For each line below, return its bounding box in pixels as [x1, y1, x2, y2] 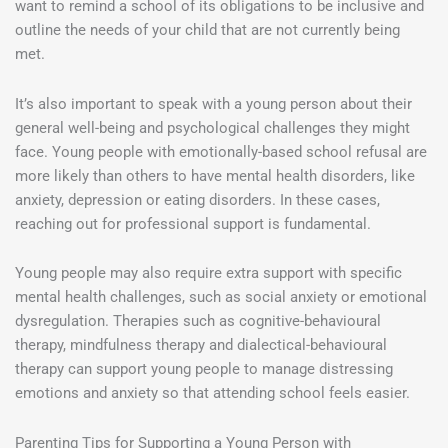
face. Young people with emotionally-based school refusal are [15, 142, 427, 161]
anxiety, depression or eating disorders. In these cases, [15, 190, 380, 209]
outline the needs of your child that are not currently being [15, 21, 400, 40]
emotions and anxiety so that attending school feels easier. [15, 384, 410, 403]
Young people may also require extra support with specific [15, 264, 402, 283]
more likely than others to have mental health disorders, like [15, 166, 415, 185]
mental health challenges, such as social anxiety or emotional [15, 288, 427, 307]
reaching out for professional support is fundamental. [15, 214, 371, 233]
